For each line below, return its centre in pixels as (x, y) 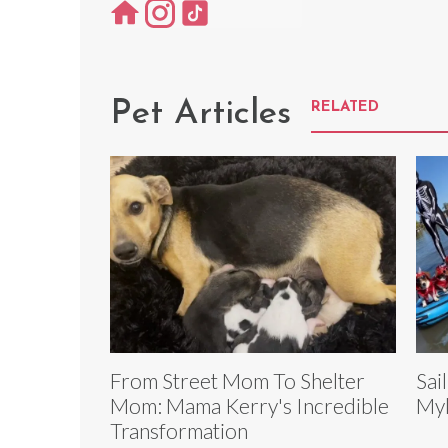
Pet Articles (200, 114)
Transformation (179, 430)
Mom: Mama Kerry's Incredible (249, 405)
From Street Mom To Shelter (237, 380)
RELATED (345, 107)
